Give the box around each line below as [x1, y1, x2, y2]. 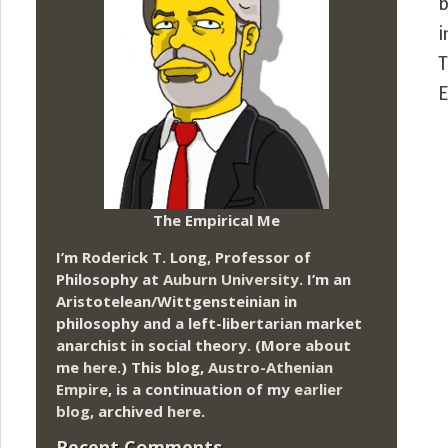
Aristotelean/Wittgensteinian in [56, 290, 297, 311]
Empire [56, 378, 108, 399]
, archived [90, 400, 167, 421]
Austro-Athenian [208, 356, 333, 377]
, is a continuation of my [108, 378, 294, 399]
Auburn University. [163, 268, 303, 289]
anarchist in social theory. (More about [56, 334, 351, 355]
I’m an [303, 268, 351, 289]
